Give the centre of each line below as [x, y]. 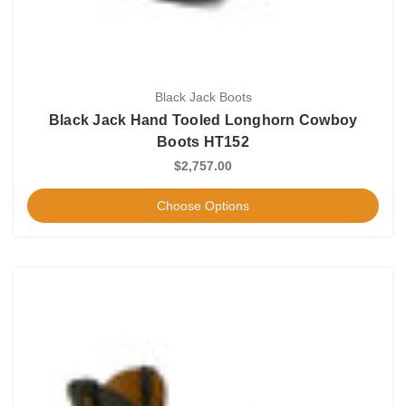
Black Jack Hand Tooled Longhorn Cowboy [203, 120]
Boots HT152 [203, 141]
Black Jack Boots [203, 97]
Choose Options [203, 205]
